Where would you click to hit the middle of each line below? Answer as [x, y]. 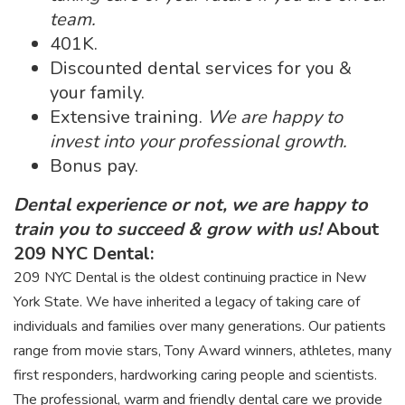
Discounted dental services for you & [201, 68]
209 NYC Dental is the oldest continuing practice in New [190, 278]
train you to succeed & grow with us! [168, 229]
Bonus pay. [94, 166]
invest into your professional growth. [198, 141]
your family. [97, 93]
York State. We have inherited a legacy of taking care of [187, 302]
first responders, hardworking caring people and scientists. [195, 375]
